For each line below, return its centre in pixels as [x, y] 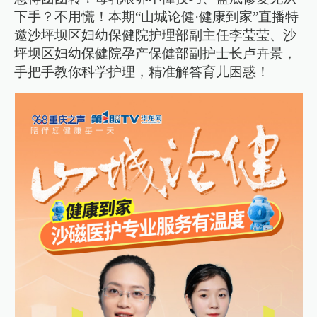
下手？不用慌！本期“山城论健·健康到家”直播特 [157, 16]
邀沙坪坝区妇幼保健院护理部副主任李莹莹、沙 [156, 35]
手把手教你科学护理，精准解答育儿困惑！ [142, 71]
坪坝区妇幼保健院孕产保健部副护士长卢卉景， [156, 53]
